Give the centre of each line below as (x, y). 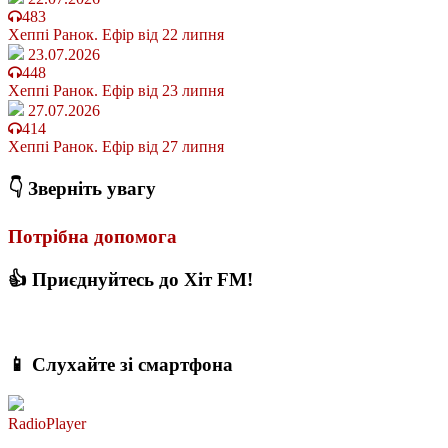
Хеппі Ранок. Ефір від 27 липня (116, 147)
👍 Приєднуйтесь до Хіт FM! (130, 280)
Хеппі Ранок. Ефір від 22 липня (116, 35)
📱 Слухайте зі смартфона (120, 364)
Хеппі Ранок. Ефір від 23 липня (116, 91)
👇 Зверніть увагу (82, 189)
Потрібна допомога (92, 236)
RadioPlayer (47, 423)
